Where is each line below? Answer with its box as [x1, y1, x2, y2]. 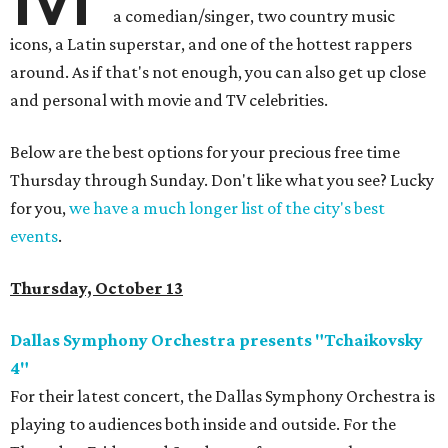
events [10, 226, 58, 247]
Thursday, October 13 [10, 278, 183, 299]
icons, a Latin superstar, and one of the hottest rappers [10, 34, 412, 55]
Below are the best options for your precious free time [10, 142, 400, 163]
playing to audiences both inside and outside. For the [10, 414, 396, 435]
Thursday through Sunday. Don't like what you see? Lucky [10, 170, 434, 191]
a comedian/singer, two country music [113, 6, 396, 27]
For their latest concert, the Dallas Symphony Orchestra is [10, 386, 435, 407]
